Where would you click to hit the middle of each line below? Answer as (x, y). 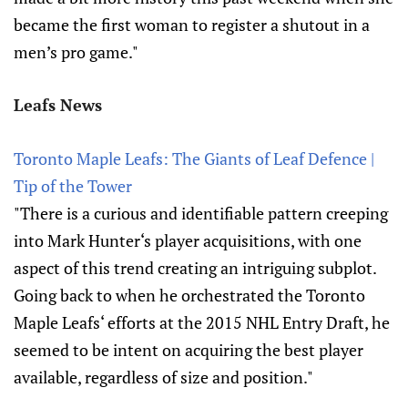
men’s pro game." (76, 52)
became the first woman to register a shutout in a (192, 25)
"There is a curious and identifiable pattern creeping (201, 213)
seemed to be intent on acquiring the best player (189, 350)
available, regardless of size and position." (163, 377)
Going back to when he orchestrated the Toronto (189, 295)
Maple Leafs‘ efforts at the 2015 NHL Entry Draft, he (202, 322)
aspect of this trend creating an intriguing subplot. (195, 268)
